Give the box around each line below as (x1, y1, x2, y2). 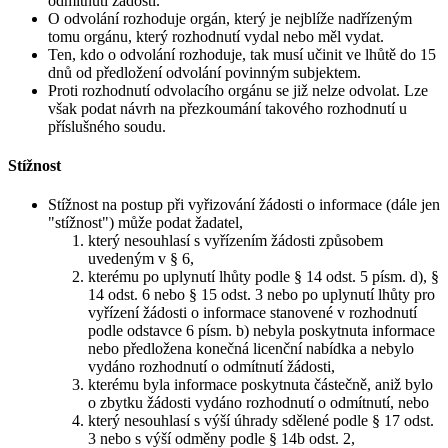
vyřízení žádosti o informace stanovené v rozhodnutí (88, 304, 417, 322)
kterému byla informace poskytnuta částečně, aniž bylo (88, 376, 433, 394)
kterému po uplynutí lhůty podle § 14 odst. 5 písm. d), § (88, 268, 439, 286)
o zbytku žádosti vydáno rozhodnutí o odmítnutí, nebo (88, 394, 429, 412)
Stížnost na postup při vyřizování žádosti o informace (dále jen (48, 196, 440, 214)
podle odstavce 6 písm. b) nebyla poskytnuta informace (88, 322, 435, 340)
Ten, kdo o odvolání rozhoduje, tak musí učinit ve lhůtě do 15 (48, 45, 436, 63)
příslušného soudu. (48, 117, 166, 135)
